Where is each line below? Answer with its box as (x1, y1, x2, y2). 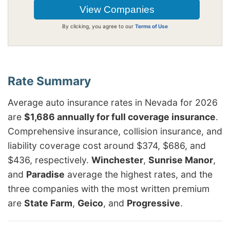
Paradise (26, 168, 65, 180)
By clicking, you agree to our (62, 23, 135, 29)
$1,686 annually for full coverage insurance (24, 111, 216, 122)
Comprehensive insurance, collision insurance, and (8, 125, 222, 137)
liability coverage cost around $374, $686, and (8, 140, 206, 151)
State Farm (24, 197, 72, 208)
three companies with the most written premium (8, 183, 209, 194)
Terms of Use (135, 23, 168, 29)
